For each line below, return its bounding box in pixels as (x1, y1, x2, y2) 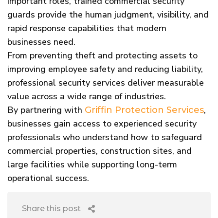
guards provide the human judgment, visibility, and (7, 8, 209, 20)
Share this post (22, 203, 81, 213)
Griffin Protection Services (85, 104, 204, 115)
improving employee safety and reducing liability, (7, 63, 203, 75)
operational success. (7, 172, 89, 184)
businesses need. (7, 36, 75, 48)
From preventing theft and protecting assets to (7, 49, 198, 61)
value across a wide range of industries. (7, 90, 166, 102)
